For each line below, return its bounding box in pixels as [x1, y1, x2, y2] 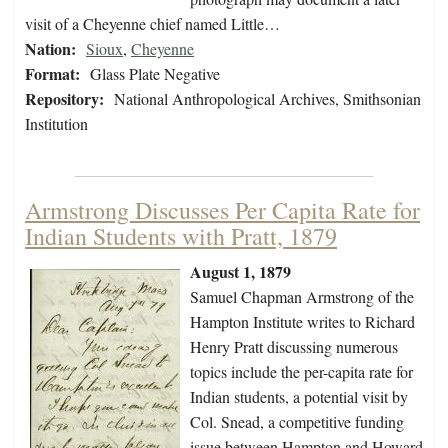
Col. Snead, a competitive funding [190, 411, 404, 433]
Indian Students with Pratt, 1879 [25, 220, 337, 253]
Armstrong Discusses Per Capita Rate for [25, 194, 420, 227]
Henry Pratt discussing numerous [190, 336, 398, 358]
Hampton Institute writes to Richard [190, 311, 415, 333]
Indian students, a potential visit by [190, 386, 408, 408]
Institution [25, 113, 88, 135]
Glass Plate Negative [90, 63, 220, 85]
